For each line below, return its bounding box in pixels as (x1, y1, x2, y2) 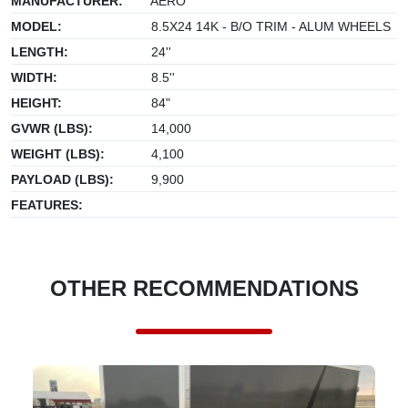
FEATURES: (11, 197, 83, 212)
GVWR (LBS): (11, 120, 93, 136)
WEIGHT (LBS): (11, 146, 105, 161)
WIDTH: (11, 69, 57, 85)
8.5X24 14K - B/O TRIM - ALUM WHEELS (148, 18, 391, 34)
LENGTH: (11, 44, 68, 59)
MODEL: (11, 18, 62, 34)
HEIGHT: (11, 95, 62, 110)
